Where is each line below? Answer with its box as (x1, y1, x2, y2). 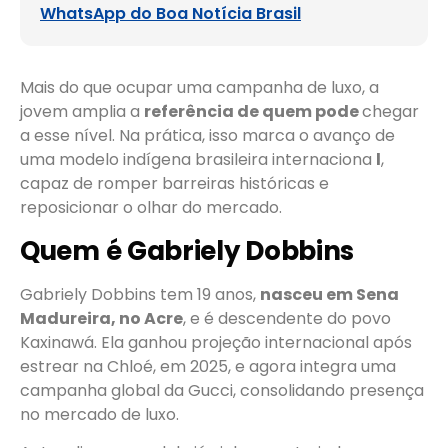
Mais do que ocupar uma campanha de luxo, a (20, 76, 379, 100)
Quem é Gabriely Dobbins (20, 232, 355, 269)
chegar (362, 100, 419, 124)
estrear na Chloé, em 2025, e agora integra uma (20, 354, 396, 378)
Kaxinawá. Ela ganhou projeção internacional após (20, 330, 412, 354)
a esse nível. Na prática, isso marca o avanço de (20, 124, 395, 148)
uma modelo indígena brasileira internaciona (20, 148, 376, 172)
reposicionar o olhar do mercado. (20, 196, 282, 220)
